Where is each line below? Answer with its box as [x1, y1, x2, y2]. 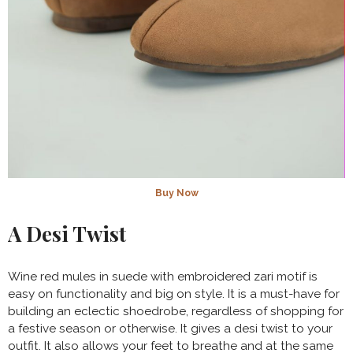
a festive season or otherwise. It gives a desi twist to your [8, 321, 333, 336]
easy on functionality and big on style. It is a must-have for [8, 286, 340, 301]
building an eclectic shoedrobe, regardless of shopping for [8, 303, 344, 318]
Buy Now [154, 187, 199, 199]
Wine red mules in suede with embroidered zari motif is [8, 269, 318, 284]
